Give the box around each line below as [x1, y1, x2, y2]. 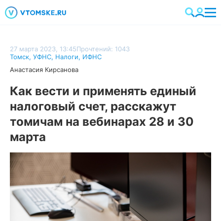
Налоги [55, 53, 78, 61]
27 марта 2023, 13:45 [10, 45, 76, 53]
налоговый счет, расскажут [10, 99, 176, 113]
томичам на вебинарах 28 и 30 [10, 114, 194, 129]
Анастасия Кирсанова [10, 66, 78, 74]
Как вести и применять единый [10, 84, 196, 98]
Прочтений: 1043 [76, 45, 130, 53]
